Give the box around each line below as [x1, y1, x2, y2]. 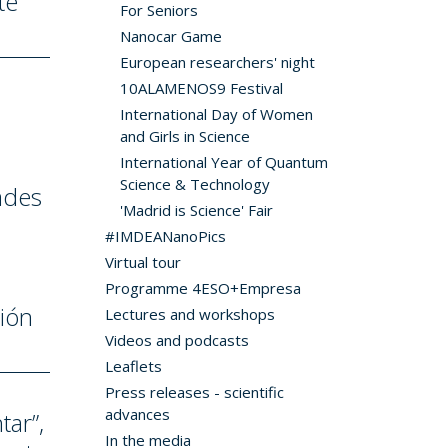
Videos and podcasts [104, 330, 249, 350]
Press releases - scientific [104, 382, 284, 402]
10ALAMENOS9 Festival [119, 78, 283, 98]
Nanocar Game [119, 26, 222, 46]
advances [104, 404, 170, 424]
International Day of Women [119, 104, 313, 124]
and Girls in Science [119, 126, 250, 146]
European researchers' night [119, 52, 315, 72]
